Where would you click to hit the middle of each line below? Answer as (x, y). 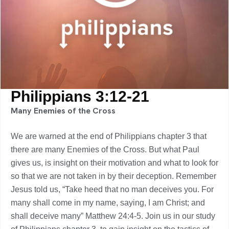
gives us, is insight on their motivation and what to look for (114, 163)
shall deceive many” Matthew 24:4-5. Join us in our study (113, 216)
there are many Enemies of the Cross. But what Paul (105, 150)
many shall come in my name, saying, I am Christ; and (108, 203)
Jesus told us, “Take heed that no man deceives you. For (112, 189)
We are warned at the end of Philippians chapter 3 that (109, 136)
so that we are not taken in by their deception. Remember (113, 176)
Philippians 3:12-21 (80, 96)
